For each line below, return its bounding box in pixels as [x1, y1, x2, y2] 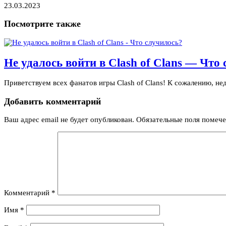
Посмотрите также [4, 19, 81, 29]
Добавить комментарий [4, 96, 101, 106]
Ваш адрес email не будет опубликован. [4, 116, 134, 124]
